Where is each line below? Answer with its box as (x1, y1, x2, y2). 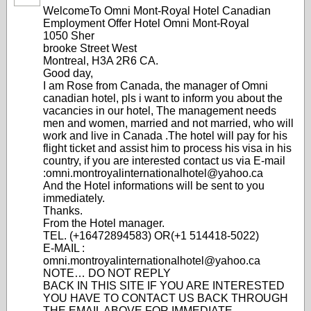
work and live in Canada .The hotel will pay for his (43, 130, 287, 142)
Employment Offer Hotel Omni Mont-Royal (43, 17, 249, 29)
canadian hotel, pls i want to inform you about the (43, 92, 283, 104)
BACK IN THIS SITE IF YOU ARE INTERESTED (43, 280, 285, 292)
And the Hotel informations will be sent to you (43, 180, 264, 192)
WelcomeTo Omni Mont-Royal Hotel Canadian (43, 5, 271, 17)
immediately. (43, 192, 105, 204)
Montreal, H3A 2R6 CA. (43, 55, 158, 67)
